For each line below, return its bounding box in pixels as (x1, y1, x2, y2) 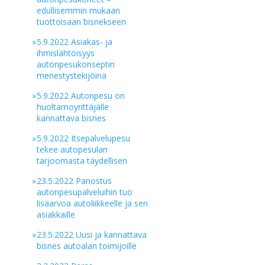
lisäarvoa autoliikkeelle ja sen (37, 198, 148, 209)
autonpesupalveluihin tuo (37, 186, 133, 198)
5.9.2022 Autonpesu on (37, 90, 125, 101)
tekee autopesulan (37, 144, 108, 155)
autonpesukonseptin (37, 59, 115, 70)
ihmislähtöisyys (37, 47, 95, 59)
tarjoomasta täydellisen (37, 155, 128, 166)
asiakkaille (37, 209, 76, 220)
